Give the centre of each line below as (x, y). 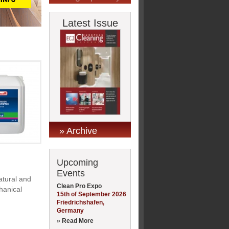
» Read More (75, 221)
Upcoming (77, 162)
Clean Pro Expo (79, 186)
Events (71, 173)
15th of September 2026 (91, 194)
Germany (70, 210)
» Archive (78, 131)
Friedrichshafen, (81, 202)
